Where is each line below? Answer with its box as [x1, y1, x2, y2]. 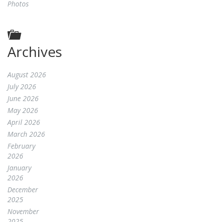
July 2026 [7, 81, 36, 91]
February [7, 141, 35, 151]
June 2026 [7, 93, 39, 103]
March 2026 [7, 129, 45, 139]
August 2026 [7, 69, 46, 79]
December [7, 184, 38, 194]
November [7, 206, 39, 216]
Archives [7, 42, 62, 61]
